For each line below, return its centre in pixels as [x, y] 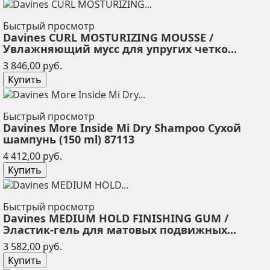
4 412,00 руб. [33, 156]
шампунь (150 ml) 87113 [69, 140]
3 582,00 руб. [33, 246]
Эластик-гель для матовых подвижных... [120, 229]
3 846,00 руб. [33, 66]
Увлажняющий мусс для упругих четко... [120, 49]
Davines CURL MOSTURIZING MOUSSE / [108, 38]
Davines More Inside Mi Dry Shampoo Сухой [122, 128]
